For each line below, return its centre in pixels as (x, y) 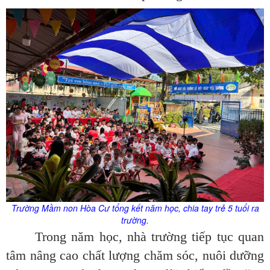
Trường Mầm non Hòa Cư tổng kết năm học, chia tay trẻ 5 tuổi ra (135, 208)
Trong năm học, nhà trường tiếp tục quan (149, 237)
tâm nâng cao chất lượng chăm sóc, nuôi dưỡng (135, 256)
